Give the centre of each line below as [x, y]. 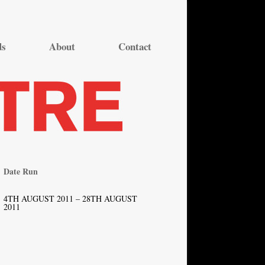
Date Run [21, 171]
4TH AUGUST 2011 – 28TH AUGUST [70, 198]
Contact [135, 46]
